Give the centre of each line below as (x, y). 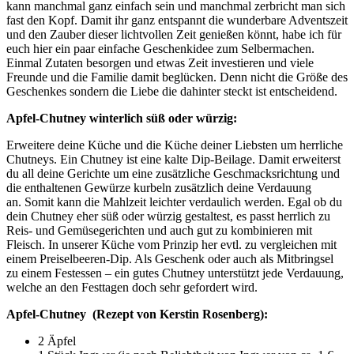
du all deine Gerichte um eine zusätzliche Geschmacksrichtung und (173, 173)
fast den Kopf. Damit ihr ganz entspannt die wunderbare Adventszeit (177, 20)
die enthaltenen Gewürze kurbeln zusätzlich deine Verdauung (159, 187)
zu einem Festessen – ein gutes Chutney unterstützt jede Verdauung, (175, 273)
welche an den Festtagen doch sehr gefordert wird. (132, 287)
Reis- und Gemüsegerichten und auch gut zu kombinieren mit (159, 230)
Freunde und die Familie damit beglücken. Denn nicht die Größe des (177, 77)
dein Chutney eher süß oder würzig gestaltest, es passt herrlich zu (168, 216)
